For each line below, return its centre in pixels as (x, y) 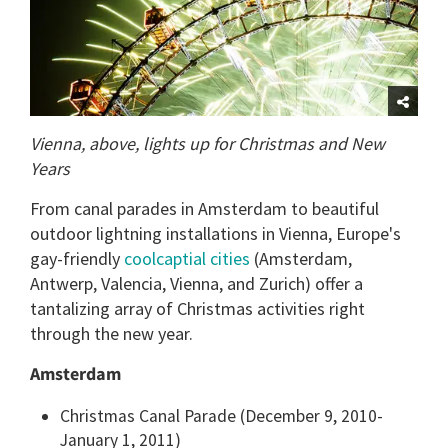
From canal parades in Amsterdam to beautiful (204, 208)
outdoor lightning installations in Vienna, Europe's (215, 233)
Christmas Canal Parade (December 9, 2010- (221, 415)
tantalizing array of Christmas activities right (197, 308)
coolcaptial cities (187, 258)
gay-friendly (77, 258)
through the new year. (111, 333)
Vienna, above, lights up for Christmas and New (207, 143)
